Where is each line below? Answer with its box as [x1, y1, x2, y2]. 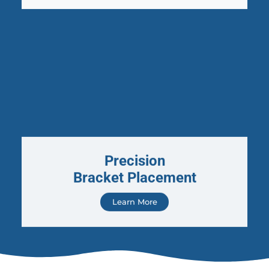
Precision [104, 144, 165, 162]
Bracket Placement [73, 161, 196, 178]
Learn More [112, 189, 157, 199]
